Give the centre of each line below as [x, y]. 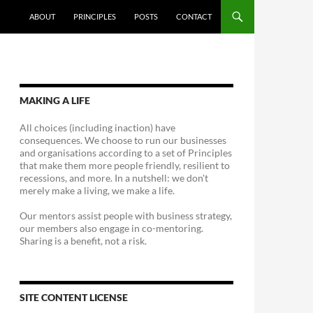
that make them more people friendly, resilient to [125, 165]
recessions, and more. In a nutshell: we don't [114, 178]
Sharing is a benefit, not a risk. [83, 241]
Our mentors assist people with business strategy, [126, 216]
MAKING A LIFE [55, 100]
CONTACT [194, 16]
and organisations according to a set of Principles [126, 153]
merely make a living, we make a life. [97, 190]
